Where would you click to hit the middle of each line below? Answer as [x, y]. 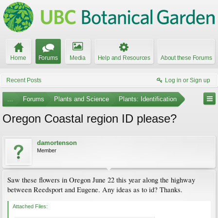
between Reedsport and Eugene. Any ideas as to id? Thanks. [95, 190]
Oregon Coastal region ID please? [90, 118]
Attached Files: [30, 206]
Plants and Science [82, 99]
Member [47, 150]
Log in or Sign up [188, 80]
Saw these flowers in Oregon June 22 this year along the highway [101, 180]
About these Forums [186, 58]
